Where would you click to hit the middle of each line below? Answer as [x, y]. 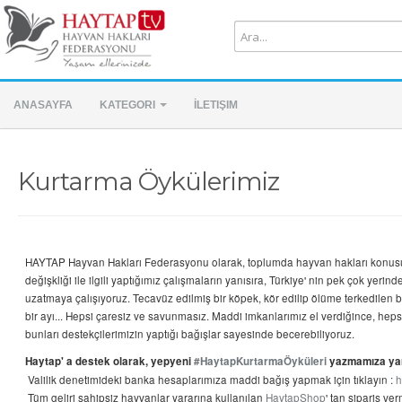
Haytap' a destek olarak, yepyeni [109, 361]
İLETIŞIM [216, 105]
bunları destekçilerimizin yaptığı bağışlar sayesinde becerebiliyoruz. [191, 334]
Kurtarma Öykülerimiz [149, 181]
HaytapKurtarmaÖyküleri [263, 361]
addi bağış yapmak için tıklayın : [317, 380]
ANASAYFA [43, 105]
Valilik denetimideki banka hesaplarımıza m [132, 380]
